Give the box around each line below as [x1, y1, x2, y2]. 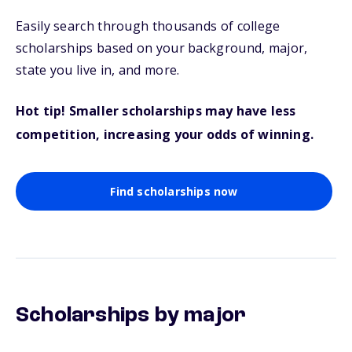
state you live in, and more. [16, 61, 180, 79]
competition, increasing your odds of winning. [16, 126, 314, 143]
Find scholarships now [110, 184, 238, 199]
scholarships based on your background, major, [16, 39, 308, 57]
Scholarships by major [16, 305, 247, 327]
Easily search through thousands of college [16, 17, 280, 35]
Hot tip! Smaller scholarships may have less [16, 102, 296, 119]
